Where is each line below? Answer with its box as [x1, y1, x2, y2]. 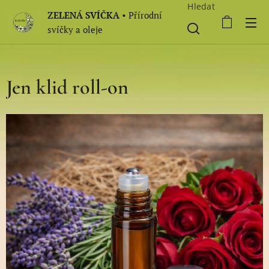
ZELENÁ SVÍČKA [47, 9, 119, 21]
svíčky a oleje [47, 23, 103, 35]
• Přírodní [119, 9, 162, 21]
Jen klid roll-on [6, 75, 128, 100]
